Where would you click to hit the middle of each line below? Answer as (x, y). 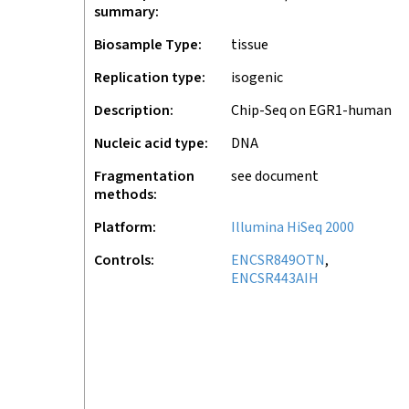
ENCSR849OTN (278, 261)
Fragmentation (144, 177)
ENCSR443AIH (275, 279)
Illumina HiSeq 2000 (293, 228)
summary (125, 12)
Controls (122, 261)
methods (124, 195)
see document (275, 177)
